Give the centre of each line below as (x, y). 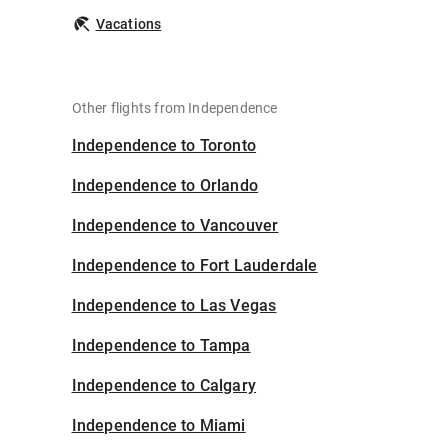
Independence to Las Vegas (174, 306)
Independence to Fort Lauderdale (194, 266)
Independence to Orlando (165, 186)
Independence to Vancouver (175, 226)
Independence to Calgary (164, 386)
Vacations (128, 24)
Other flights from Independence (174, 108)
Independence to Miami (158, 426)
